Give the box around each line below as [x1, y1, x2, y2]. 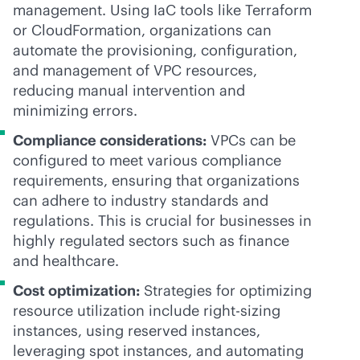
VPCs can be [207, 131, 296, 149]
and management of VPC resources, [13, 61, 257, 80]
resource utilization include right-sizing [13, 301, 280, 320]
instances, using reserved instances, [13, 321, 260, 340]
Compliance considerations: [13, 131, 207, 149]
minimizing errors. [13, 101, 137, 120]
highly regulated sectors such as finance [13, 231, 289, 250]
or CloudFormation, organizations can [13, 21, 272, 39]
